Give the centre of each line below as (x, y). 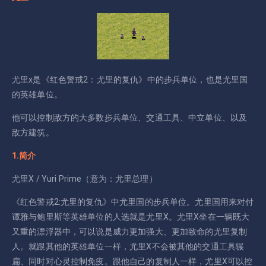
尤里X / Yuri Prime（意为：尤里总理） (85, 178)
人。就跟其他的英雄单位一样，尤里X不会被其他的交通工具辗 (128, 246)
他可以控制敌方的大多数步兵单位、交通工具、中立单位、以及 (130, 117)
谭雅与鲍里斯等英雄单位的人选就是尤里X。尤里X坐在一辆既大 (131, 216)
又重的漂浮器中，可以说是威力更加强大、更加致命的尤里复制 (130, 231)
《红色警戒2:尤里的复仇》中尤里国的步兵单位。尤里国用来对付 (133, 202)
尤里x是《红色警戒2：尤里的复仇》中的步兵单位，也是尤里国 (130, 79)
